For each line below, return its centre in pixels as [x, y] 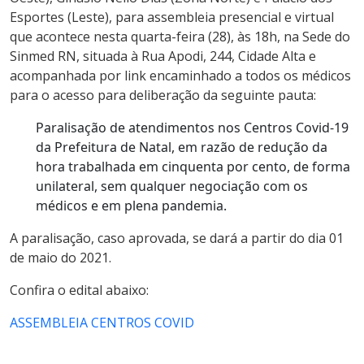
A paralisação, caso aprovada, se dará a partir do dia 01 [177, 238]
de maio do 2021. [61, 258]
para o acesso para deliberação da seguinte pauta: [163, 95]
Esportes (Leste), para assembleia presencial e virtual [172, 17]
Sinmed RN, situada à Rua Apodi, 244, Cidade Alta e [163, 56]
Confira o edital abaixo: [79, 290]
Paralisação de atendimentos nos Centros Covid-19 [192, 128]
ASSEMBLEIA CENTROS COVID [102, 323]
